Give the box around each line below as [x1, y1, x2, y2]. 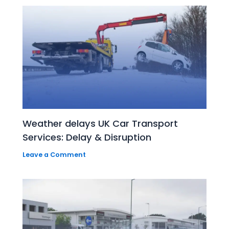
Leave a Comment [22, 150, 86, 159]
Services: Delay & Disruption [22, 130, 152, 144]
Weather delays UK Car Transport [22, 117, 178, 130]
